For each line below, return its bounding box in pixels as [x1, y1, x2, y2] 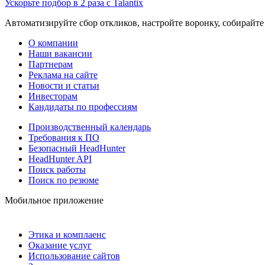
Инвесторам [28, 91, 77, 101]
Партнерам [28, 59, 73, 69]
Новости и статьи [28, 80, 99, 91]
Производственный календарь [28, 121, 151, 132]
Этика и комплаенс [28, 229, 106, 240]
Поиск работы [28, 164, 86, 174]
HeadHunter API [28, 153, 92, 164]
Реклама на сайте [28, 69, 98, 80]
